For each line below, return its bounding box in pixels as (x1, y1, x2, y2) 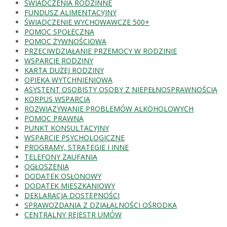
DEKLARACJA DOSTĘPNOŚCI (24, 190, 120, 200)
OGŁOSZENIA (24, 161, 69, 171)
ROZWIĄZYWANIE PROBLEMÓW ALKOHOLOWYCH (24, 103, 194, 113)
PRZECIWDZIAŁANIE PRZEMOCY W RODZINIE (24, 46, 177, 56)
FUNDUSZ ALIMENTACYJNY (24, 7, 117, 17)
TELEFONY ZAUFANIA (24, 152, 97, 162)
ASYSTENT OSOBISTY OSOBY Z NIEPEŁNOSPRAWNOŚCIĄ (24, 84, 217, 94)
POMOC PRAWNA (24, 113, 84, 123)
